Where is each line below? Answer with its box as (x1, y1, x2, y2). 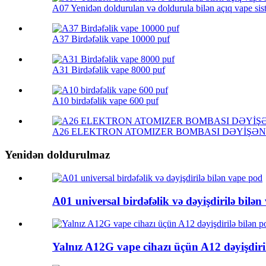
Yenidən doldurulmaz (5, 148, 110, 161)
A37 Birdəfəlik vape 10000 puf (52, 34, 170, 45)
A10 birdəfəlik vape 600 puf (52, 96, 159, 106)
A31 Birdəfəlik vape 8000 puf (52, 65, 165, 75)
